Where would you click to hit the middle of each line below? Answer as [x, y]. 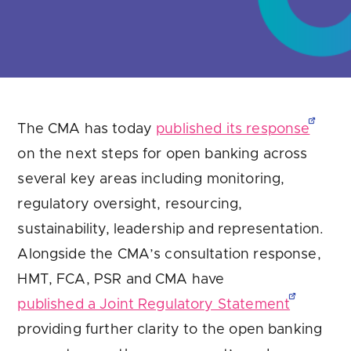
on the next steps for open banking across [163, 154]
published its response [233, 129]
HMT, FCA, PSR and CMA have [121, 279]
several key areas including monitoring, [151, 179]
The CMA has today [87, 129]
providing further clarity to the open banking [170, 329]
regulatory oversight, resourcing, [130, 204]
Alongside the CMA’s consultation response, [169, 254]
